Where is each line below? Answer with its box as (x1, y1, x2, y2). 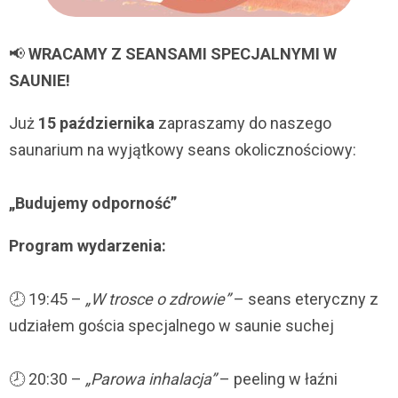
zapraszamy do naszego (155, 114, 331, 133)
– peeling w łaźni (216, 370, 338, 389)
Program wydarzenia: (9, 236, 166, 256)
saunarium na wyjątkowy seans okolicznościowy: (9, 140, 356, 160)
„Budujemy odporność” (9, 194, 177, 213)
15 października (38, 114, 155, 133)
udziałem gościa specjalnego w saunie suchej (9, 316, 334, 336)
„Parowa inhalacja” (85, 370, 216, 389)
